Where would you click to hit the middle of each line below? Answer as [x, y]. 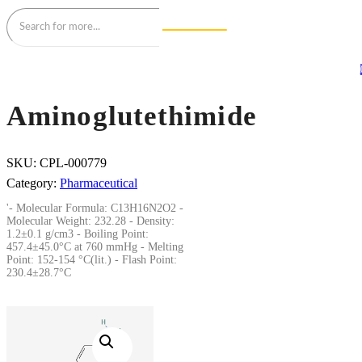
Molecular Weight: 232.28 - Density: [90, 221]
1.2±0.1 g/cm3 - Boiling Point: [78, 234]
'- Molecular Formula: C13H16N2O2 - [95, 208]
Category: [33, 183]
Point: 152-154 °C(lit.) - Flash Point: [92, 260]
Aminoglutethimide [132, 116]
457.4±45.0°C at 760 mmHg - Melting [95, 247]
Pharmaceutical [99, 183]
